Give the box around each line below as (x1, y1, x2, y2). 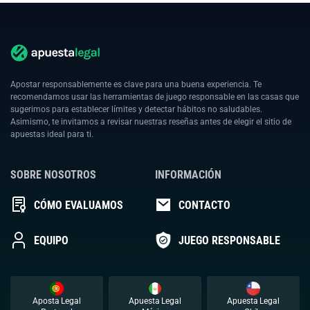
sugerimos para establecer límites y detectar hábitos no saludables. (10, 104, 262, 115)
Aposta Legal (33, 296, 81, 307)
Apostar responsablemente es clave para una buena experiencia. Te (10, 80, 262, 90)
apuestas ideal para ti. (10, 129, 93, 140)
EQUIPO (34, 233, 69, 247)
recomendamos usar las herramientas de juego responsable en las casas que (10, 92, 299, 102)
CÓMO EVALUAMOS (34, 198, 123, 212)
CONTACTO (179, 198, 230, 212)
